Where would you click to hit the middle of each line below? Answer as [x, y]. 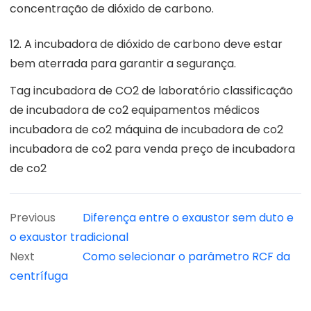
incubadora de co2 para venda [94, 149]
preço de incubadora [238, 149]
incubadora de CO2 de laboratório [127, 90]
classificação [258, 90]
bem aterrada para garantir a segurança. [123, 63]
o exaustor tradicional [69, 237]
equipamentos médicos [195, 110]
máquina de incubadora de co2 [199, 129]
